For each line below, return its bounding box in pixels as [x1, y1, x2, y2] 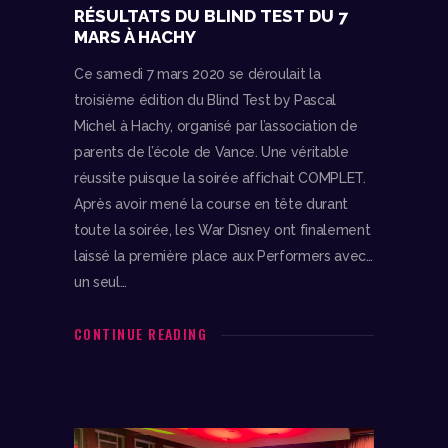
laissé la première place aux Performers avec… [74, 248, 373, 265]
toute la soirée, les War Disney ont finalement [74, 222, 371, 239]
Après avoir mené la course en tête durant [74, 196, 349, 213]
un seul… [74, 274, 127, 291]
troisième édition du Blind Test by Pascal [74, 92, 337, 109]
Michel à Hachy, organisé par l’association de [74, 118, 358, 135]
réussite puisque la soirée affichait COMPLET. [74, 170, 366, 187]
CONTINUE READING [74, 323, 208, 345]
